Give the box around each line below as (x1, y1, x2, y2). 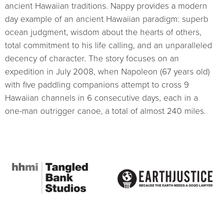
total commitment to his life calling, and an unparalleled (5, 40, 212, 51)
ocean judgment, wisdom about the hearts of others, (5, 27, 201, 37)
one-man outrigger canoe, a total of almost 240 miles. (5, 106, 206, 116)
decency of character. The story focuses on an (5, 53, 179, 64)
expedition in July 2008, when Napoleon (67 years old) (5, 66, 210, 77)
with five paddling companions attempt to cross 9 (5, 79, 189, 90)
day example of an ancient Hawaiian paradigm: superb (5, 14, 208, 24)
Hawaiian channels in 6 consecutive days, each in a (5, 92, 198, 103)
